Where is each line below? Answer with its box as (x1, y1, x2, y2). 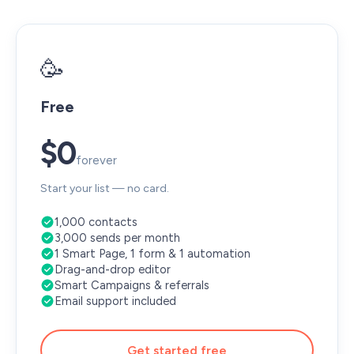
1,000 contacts (55, 215, 137, 229)
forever (76, 153, 117, 168)
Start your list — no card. (40, 182, 169, 195)
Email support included (55, 294, 176, 308)
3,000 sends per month (55, 231, 180, 245)
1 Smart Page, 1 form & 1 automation (55, 247, 250, 261)
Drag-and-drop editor (55, 262, 171, 277)
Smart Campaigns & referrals (55, 278, 209, 292)
